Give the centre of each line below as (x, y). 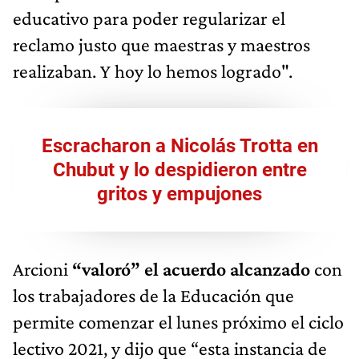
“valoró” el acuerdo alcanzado (191, 268)
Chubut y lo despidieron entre (179, 169)
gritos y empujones (179, 194)
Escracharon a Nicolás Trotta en (179, 145)
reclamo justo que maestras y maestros (161, 44)
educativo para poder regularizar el (149, 18)
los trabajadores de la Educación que (153, 295)
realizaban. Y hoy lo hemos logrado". (153, 71)
